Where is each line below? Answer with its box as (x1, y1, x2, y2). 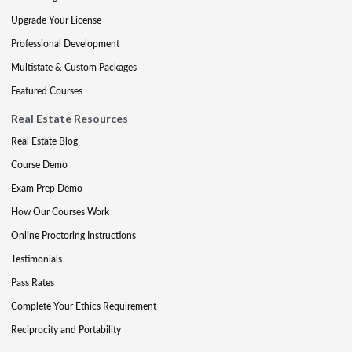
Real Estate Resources (11, 111, 128, 125)
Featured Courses (11, 83, 82, 97)
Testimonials (11, 251, 62, 266)
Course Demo (11, 157, 68, 171)
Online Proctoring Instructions (11, 228, 136, 242)
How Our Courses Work (11, 204, 109, 218)
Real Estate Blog (11, 134, 78, 148)
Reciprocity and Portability (11, 322, 121, 336)
